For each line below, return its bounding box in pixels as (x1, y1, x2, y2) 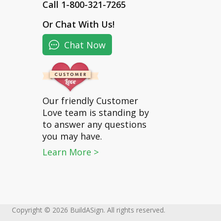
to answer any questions (42, 118, 147, 131)
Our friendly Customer (42, 95, 138, 107)
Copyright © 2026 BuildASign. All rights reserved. (12, 205, 166, 215)
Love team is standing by (42, 107, 149, 119)
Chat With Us (55, 18, 112, 31)
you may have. (42, 130, 102, 143)
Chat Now (62, 38, 106, 51)
